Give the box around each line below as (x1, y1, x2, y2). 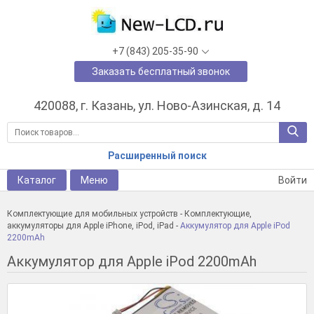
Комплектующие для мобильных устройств (7, 209, 178, 219)
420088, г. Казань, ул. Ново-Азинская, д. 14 (34, 98, 280, 113)
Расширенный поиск (107, 150, 207, 161)
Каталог (18, 174, 56, 186)
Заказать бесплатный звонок (91, 66, 230, 77)
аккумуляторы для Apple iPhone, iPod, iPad (7, 221, 174, 231)
